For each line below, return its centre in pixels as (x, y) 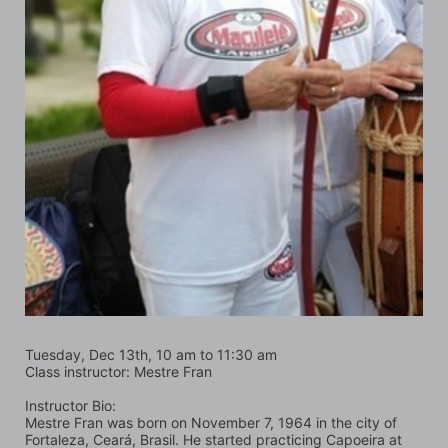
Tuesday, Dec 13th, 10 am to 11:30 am (151, 354)
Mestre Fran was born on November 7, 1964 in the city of (211, 422)
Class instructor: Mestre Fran (118, 371)
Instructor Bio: (70, 405)
